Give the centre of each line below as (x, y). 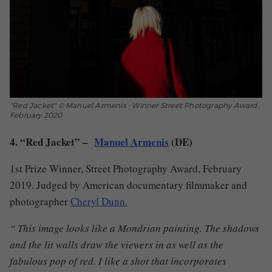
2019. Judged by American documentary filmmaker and (128, 185)
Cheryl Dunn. (99, 201)
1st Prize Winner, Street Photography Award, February (126, 168)
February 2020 (36, 115)
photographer (40, 201)
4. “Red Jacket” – (52, 141)
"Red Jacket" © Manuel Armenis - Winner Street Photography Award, (134, 105)
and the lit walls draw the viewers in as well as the (117, 244)
